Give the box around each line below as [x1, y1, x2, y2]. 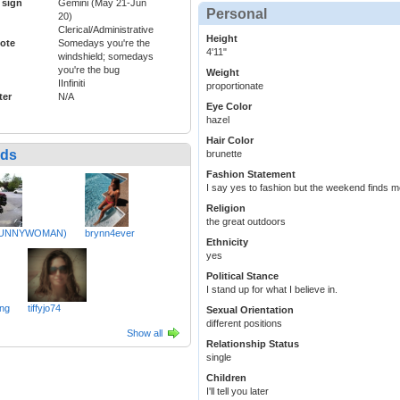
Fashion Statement [206, 169, 296, 180]
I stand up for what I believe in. [206, 284, 337, 296]
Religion [206, 203, 246, 214]
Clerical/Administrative [58, 24, 154, 36]
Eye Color [206, 101, 252, 112]
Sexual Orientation [206, 304, 294, 316]
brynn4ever [85, 228, 135, 239]
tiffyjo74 [28, 303, 61, 314]
